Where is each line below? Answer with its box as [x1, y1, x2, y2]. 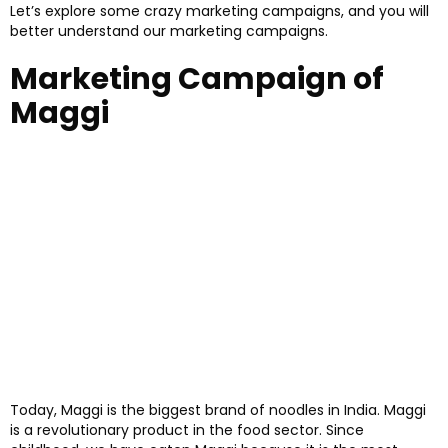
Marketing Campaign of [10, 58, 384, 101]
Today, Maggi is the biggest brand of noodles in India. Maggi [10, 399, 426, 420]
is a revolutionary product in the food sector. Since [10, 419, 364, 440]
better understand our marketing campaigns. [10, 21, 328, 42]
